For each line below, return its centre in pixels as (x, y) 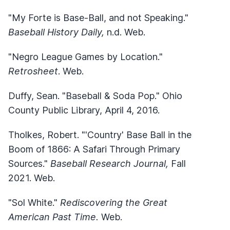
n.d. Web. (126, 32)
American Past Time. (55, 217)
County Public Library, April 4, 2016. (84, 110)
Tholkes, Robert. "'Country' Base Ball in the (100, 135)
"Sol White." (34, 202)
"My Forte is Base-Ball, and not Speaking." (98, 17)
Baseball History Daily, (57, 32)
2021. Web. (32, 178)
